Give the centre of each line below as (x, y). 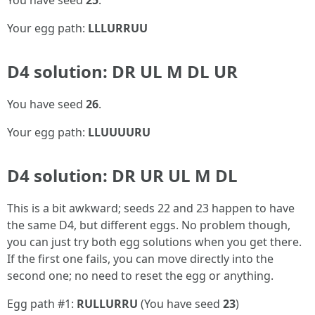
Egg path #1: (42, 304)
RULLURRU (107, 304)
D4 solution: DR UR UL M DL (122, 175)
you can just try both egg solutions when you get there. (154, 242)
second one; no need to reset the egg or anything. (140, 276)
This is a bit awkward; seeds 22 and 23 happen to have (151, 208)
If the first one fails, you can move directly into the (140, 259)
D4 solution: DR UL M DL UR (122, 71)
